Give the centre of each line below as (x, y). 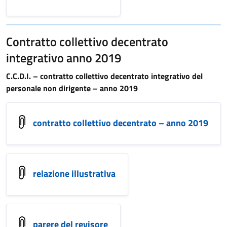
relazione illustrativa (74, 173)
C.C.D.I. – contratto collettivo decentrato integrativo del (104, 76)
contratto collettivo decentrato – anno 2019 (121, 123)
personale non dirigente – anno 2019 (72, 88)
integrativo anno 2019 (64, 58)
